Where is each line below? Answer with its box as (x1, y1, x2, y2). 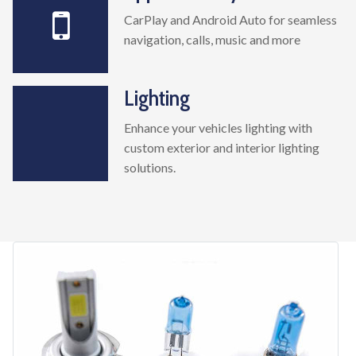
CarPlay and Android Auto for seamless (124, 12, 337, 28)
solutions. (124, 160, 176, 176)
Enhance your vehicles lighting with (124, 120, 312, 136)
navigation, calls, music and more (124, 32, 300, 48)
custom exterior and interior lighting (124, 140, 319, 156)
